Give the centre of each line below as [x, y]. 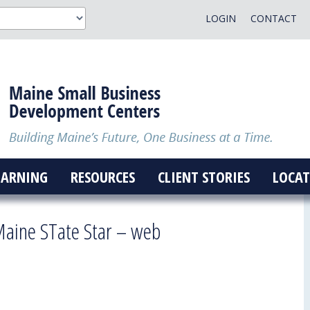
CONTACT [273, 18]
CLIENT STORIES [203, 176]
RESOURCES [102, 176]
